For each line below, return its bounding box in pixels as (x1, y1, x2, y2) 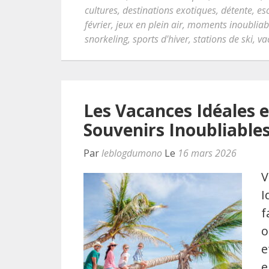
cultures (85, 4, 118, 17)
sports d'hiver (133, 32, 189, 46)
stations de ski (193, 32, 253, 46)
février (85, 18, 111, 31)
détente (221, 4, 252, 17)
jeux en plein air (116, 18, 183, 31)
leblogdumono (101, 147, 162, 160)
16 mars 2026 (178, 147, 237, 160)
